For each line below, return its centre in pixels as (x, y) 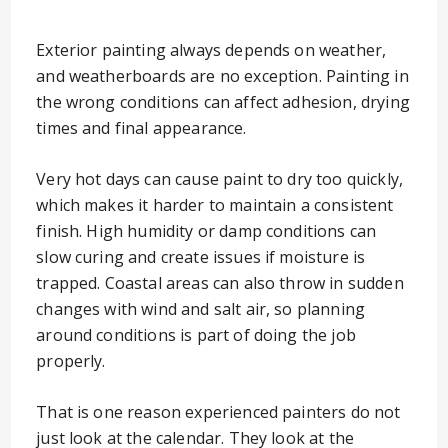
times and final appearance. (141, 128)
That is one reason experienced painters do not (218, 412)
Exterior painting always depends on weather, (211, 50)
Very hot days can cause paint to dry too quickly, (220, 179)
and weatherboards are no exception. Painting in (222, 76)
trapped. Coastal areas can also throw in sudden (220, 283)
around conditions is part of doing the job (196, 335)
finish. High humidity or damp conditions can (206, 231)
